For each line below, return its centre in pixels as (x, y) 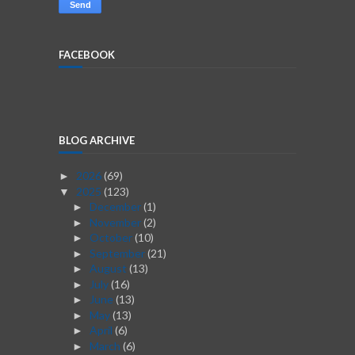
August (109, 269)
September (118, 253)
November (116, 222)
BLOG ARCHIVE (97, 141)
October (112, 238)
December (116, 207)
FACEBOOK (87, 55)
